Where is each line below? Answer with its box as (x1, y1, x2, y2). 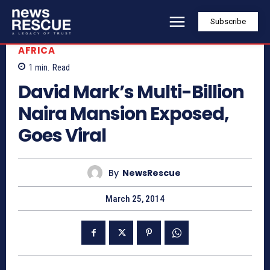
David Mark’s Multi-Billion (18, 80, 244, 105)
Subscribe (210, 17, 246, 27)
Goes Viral (18, 123, 106, 149)
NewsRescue (122, 166, 181, 179)
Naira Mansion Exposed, (18, 101, 229, 127)
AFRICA (18, 43, 55, 57)
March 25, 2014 (105, 193, 165, 205)
